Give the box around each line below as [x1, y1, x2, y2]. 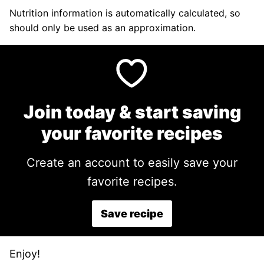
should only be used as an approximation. [9, 22, 196, 34]
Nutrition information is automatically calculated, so [9, 7, 16, 19]
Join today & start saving [23, 101, 241, 123]
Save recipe [101, 207, 163, 220]
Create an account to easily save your [27, 156, 35, 170]
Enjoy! [9, 247, 40, 260]
